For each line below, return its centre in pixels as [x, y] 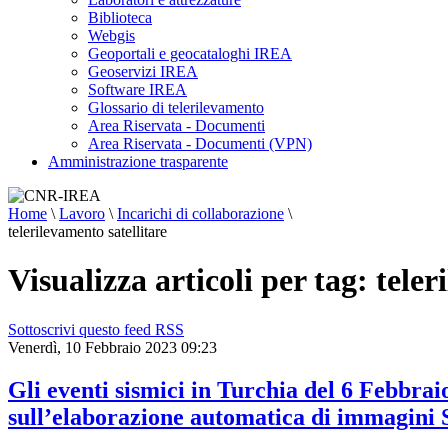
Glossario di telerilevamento [176, 107]
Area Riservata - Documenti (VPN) [200, 143]
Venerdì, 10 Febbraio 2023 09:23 [112, 347]
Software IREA [137, 89]
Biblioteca [120, 17]
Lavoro [82, 213]
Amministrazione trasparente [138, 161]
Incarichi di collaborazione [200, 213]
